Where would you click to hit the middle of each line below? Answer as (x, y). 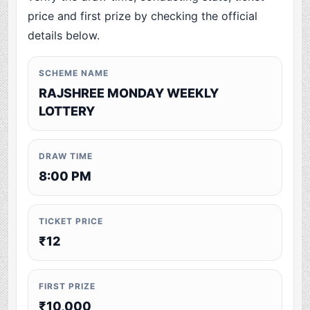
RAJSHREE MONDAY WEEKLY (129, 93)
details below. (64, 36)
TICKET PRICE (71, 221)
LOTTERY (67, 111)
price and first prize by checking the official (143, 16)
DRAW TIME (66, 156)
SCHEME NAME (74, 73)
